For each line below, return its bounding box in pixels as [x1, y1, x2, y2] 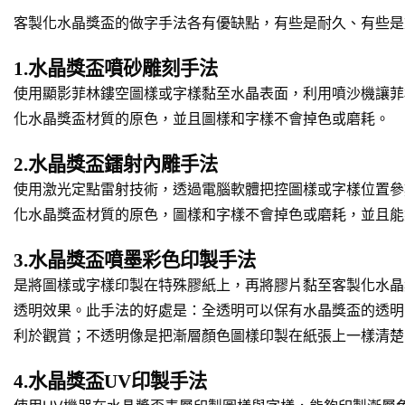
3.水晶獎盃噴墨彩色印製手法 [14, 250, 256, 272]
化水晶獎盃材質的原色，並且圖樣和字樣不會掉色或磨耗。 [14, 109, 390, 128]
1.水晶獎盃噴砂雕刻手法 [14, 58, 218, 80]
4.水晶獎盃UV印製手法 [14, 371, 207, 393]
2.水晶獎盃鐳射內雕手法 [14, 154, 218, 176]
